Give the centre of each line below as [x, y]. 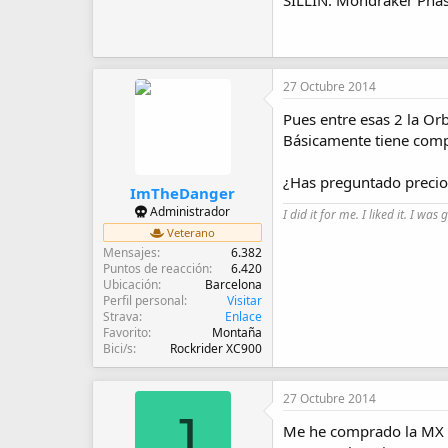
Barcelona [233, 284]
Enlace [243, 316]
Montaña [237, 332]
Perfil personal [143, 300]
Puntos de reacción [156, 268]
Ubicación [130, 284]
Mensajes [130, 252]
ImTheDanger [182, 192]
